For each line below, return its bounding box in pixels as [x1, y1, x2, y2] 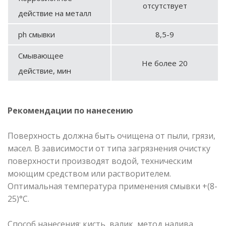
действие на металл [18, 8, 91, 18]
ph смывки [18, 29, 55, 39]
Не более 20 [142, 58, 188, 68]
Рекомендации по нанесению [8, 104, 133, 116]
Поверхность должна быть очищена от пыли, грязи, [8, 130, 215, 141]
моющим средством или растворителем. [8, 167, 171, 179]
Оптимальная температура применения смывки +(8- [8, 180, 217, 192]
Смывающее [18, 50, 64, 61]
